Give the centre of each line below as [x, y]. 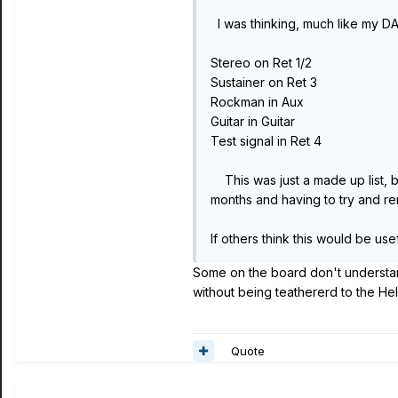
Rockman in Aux [257, 102]
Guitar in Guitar [253, 121]
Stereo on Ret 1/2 [261, 63]
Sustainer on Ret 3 [264, 82]
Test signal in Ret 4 [266, 141]
